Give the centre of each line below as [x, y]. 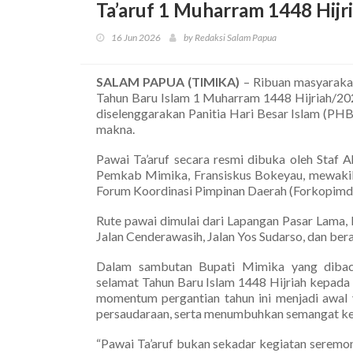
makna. [115, 128]
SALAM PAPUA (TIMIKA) [168, 81]
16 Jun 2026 [136, 37]
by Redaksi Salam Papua [230, 37]
